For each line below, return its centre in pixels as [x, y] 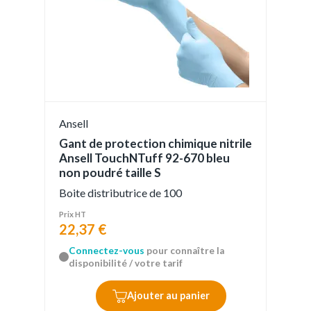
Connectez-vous [107, 251]
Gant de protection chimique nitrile [155, 144]
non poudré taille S [110, 173]
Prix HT [73, 215]
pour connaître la [184, 251]
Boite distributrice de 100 [120, 193]
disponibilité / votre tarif [126, 263]
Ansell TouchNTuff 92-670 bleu [144, 158]
